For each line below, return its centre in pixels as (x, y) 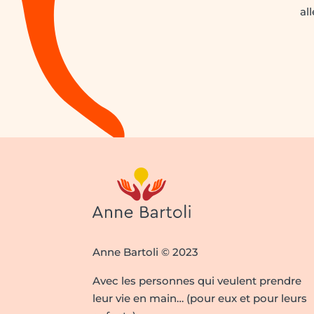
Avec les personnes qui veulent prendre (197, 281)
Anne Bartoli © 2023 (145, 252)
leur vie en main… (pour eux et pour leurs (200, 299)
